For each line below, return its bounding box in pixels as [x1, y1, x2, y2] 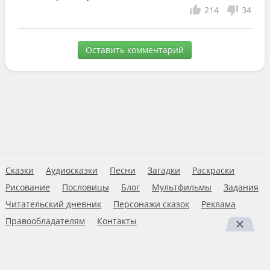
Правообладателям [5, 215, 85, 227]
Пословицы [61, 181, 109, 193]
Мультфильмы [151, 181, 212, 193]
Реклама [201, 198, 236, 210]
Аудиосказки [45, 165, 98, 176]
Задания [223, 181, 259, 193]
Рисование [5, 181, 50, 193]
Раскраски [192, 165, 234, 176]
